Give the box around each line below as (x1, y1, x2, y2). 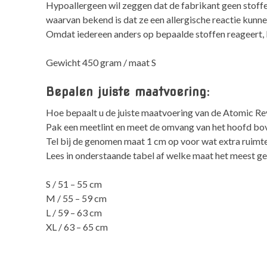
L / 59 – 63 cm (46, 206, 103, 218)
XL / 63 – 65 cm (46, 221, 108, 232)
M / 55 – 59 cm (46, 192, 107, 204)
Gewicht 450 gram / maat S (46, 57, 157, 69)
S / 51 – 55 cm (46, 178, 103, 190)
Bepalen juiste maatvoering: (46, 84, 210, 100)
